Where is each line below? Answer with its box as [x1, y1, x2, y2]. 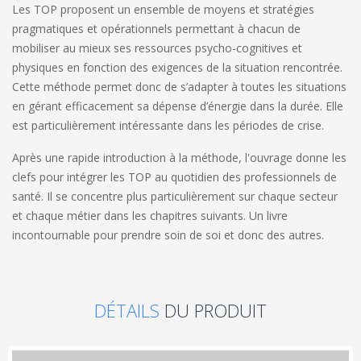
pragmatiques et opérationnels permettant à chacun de [12, 20, 301, 36]
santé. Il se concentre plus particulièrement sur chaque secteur [12, 188, 338, 204]
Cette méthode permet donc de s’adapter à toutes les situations [12, 78, 346, 94]
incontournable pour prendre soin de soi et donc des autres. [12, 226, 324, 243]
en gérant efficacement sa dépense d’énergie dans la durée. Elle [12, 98, 343, 114]
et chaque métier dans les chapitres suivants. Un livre [12, 207, 288, 223]
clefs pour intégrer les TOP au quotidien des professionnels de [12, 168, 337, 185]
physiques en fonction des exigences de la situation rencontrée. [12, 59, 342, 75]
